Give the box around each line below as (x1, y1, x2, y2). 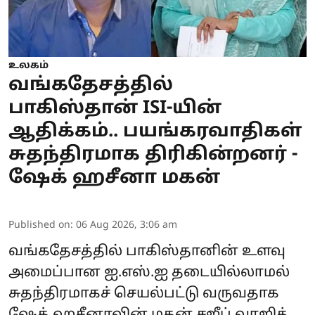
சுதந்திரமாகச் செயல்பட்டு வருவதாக (8, 285, 279, 302)
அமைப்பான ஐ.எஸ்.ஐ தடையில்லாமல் (8, 264, 290, 281)
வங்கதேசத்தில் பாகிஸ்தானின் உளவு (8, 243, 285, 260)
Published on (8, 219, 70, 231)
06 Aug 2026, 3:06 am (76, 219, 177, 231)
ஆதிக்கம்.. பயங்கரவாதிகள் (8, 120, 302, 143)
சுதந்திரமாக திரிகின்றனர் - (8, 143, 297, 167)
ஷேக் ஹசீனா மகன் (8, 166, 220, 190)
